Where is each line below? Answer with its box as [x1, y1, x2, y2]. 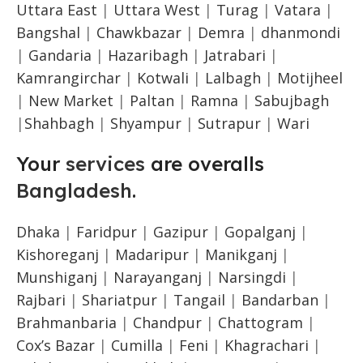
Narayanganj [113, 267, 202, 287]
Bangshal [16, 22, 80, 42]
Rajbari [16, 289, 66, 310]
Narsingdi [218, 267, 286, 287]
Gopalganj [224, 221, 296, 241]
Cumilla [111, 335, 163, 355]
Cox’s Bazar [16, 335, 95, 355]
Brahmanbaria [16, 312, 117, 332]
